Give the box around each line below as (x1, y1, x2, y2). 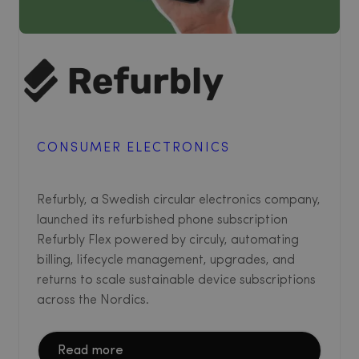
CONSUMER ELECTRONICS (37, 142, 230, 155)
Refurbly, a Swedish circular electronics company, (37, 194, 321, 208)
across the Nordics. (37, 294, 149, 308)
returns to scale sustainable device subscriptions (37, 274, 316, 288)
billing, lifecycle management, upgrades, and (37, 254, 295, 268)
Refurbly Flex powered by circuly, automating (37, 234, 299, 248)
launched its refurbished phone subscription (37, 214, 288, 228)
